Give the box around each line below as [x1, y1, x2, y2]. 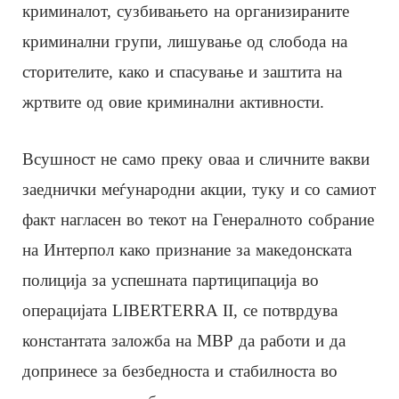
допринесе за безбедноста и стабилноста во [22, 361, 338, 380]
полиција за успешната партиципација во [22, 270, 319, 289]
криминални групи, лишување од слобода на [22, 31, 347, 51]
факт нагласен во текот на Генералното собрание [22, 209, 374, 229]
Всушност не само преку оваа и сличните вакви [22, 149, 370, 168]
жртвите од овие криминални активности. [22, 92, 324, 111]
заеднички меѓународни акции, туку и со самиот [22, 179, 376, 199]
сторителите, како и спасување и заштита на [22, 61, 342, 81]
